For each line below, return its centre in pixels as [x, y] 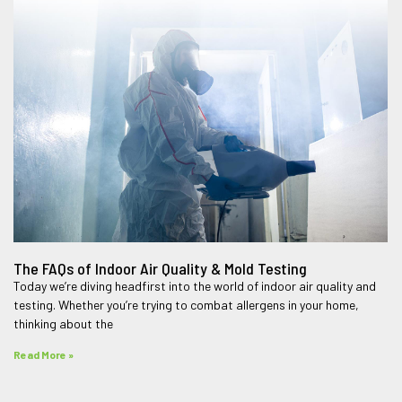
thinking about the [63, 324]
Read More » [43, 355]
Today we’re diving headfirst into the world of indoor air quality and [194, 286]
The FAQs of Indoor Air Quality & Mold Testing [160, 269]
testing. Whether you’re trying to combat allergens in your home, [186, 305]
